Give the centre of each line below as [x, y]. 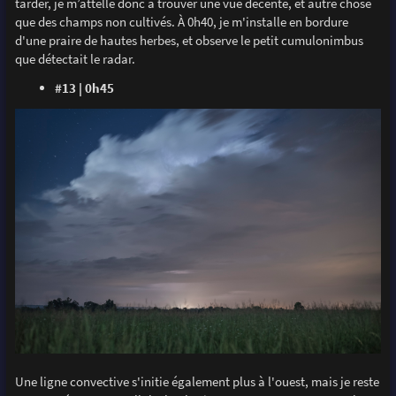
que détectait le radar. [75, 58]
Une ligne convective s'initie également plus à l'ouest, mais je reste [197, 382]
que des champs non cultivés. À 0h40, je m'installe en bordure [181, 21]
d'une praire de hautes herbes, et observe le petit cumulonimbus [189, 40]
